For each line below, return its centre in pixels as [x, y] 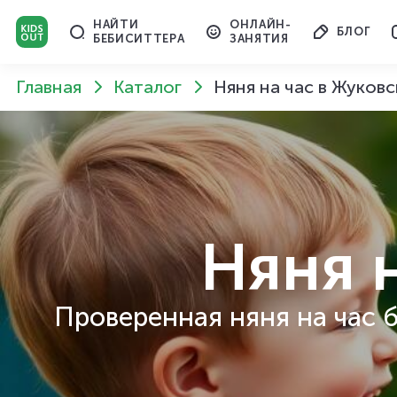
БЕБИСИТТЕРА [139, 39]
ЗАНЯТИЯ [259, 39]
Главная [49, 87]
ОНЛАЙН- [261, 24]
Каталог [148, 87]
